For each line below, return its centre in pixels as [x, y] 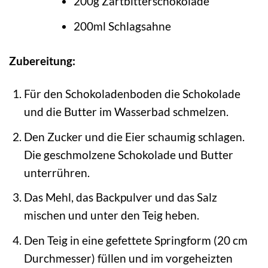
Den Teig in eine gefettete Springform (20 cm [135, 240]
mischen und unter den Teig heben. [111, 215]
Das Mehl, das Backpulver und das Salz [120, 197]
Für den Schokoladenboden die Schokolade [132, 94]
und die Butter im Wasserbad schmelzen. [126, 112]
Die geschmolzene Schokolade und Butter [128, 154]
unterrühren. [57, 172]
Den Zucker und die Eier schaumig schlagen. [134, 136]
